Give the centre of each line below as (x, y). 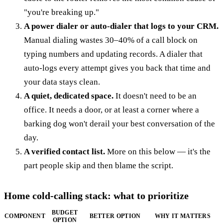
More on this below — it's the (158, 152)
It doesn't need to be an (155, 96)
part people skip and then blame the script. (99, 166)
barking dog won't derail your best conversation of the (119, 124)
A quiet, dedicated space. (69, 96)
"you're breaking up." (61, 12)
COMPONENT (25, 216)
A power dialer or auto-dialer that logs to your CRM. (121, 26)
